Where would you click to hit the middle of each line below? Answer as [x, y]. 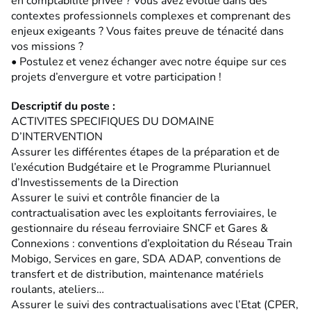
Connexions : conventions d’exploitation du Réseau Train [152, 243]
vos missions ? [47, 46]
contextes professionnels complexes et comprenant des [151, 16]
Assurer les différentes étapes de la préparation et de [145, 152]
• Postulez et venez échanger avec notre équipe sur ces [149, 61]
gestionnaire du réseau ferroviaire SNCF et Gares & [140, 228]
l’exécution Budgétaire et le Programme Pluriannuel [141, 167]
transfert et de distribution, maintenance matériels [137, 274]
